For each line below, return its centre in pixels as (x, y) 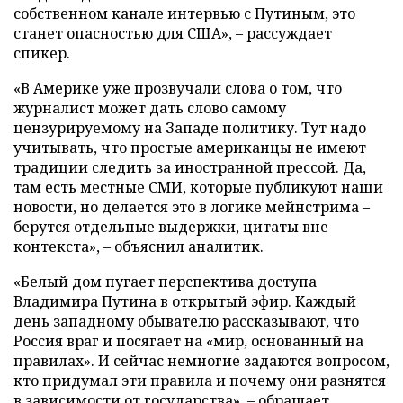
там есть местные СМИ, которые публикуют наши (198, 187)
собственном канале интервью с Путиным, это (184, 13)
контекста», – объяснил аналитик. (139, 246)
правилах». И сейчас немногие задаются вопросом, (201, 360)
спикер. (42, 53)
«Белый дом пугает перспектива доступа (165, 281)
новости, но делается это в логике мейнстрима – (192, 206)
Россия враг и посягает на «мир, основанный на (188, 340)
